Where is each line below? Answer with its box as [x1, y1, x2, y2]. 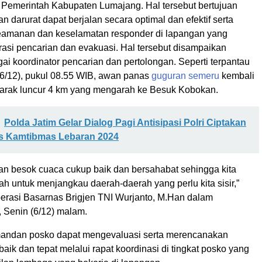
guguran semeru [151, 71, 219, 81]
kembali [219, 71, 254, 81]
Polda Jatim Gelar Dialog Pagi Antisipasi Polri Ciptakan [4, 118, 246, 128]
